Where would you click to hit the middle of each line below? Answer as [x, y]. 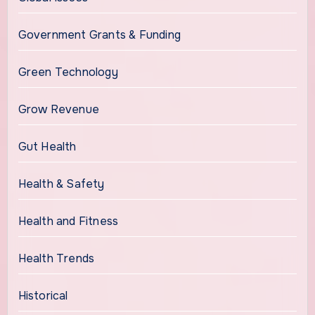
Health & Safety [61, 184]
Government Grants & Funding [99, 35]
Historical [43, 296]
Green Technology [68, 72]
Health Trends [56, 259]
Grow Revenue [58, 110]
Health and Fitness [68, 221]
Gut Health [47, 147]
